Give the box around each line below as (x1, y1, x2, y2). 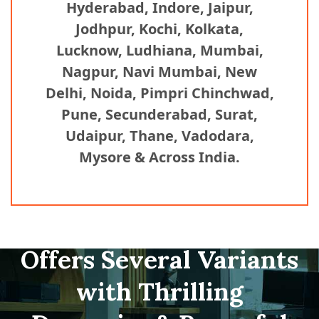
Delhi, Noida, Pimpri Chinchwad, (45, 83, 274, 103)
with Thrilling (75, 276, 244, 308)
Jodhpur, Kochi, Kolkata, (75, 19, 244, 39)
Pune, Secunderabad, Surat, (61, 105, 258, 125)
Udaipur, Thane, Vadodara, (65, 126, 254, 146)
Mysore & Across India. (79, 147, 240, 167)
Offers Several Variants (21, 244, 298, 276)
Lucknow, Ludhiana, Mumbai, (56, 41, 263, 61)
